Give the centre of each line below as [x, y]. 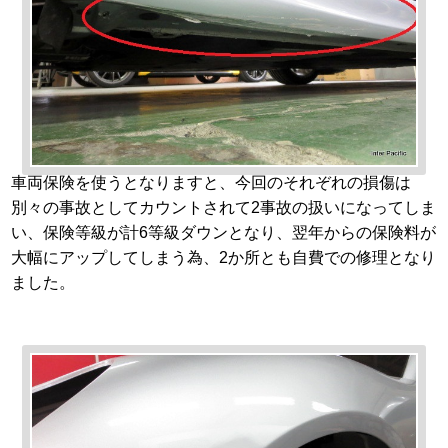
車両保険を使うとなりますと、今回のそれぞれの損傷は [211, 183]
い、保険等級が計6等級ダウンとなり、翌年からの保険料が [224, 233]
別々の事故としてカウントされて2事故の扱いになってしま [224, 208]
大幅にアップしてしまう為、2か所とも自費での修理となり [224, 258]
